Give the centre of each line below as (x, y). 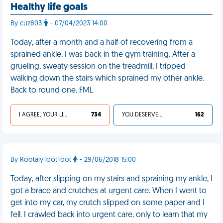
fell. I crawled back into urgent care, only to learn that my (109, 215)
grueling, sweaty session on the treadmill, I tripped (98, 67)
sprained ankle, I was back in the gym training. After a (103, 55)
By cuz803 (27, 24)
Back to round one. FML (52, 91)
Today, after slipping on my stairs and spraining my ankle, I (111, 179)
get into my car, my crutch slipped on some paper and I (108, 203)
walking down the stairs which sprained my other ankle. (107, 79)
